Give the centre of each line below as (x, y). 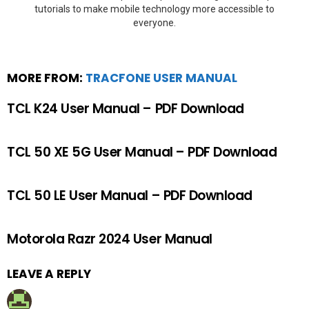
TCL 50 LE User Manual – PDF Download (130, 195)
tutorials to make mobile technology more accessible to (154, 9)
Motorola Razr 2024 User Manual (110, 239)
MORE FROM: (46, 78)
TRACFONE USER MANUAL (161, 78)
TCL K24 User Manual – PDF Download (126, 108)
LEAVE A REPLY (49, 273)
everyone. (154, 22)
